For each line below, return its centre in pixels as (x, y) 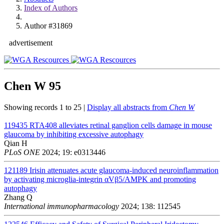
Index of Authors (51, 8)
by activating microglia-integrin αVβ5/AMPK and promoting (100, 179)
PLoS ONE (22, 152)
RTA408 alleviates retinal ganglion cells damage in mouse (121, 125)
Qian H (16, 143)
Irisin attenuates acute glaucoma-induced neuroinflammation (124, 170)
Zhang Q (18, 197)
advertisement (31, 43)
